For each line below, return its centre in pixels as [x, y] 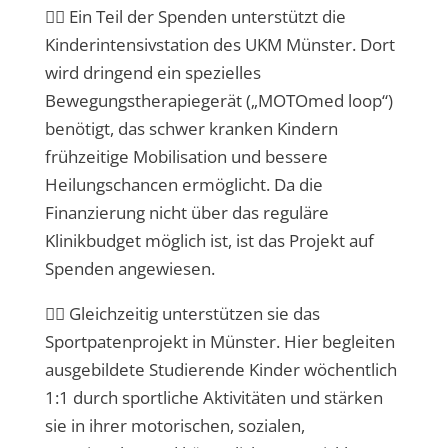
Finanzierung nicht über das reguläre [186, 212]
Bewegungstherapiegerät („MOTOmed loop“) [218, 100]
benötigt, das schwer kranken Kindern [191, 128]
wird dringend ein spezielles [152, 72]
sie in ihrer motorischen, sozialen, [174, 425]
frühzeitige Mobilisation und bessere [186, 156]
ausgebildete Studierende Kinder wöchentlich [220, 369]
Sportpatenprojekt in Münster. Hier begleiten [219, 341]
